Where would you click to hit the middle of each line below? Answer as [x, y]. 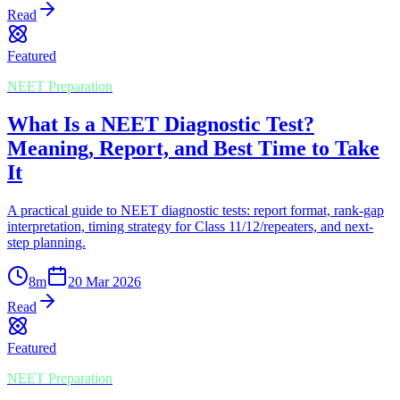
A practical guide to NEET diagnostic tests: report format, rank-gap [196, 210]
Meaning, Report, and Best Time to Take [193, 148]
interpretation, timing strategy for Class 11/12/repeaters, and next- [190, 226]
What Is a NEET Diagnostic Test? [161, 124]
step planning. [46, 242]
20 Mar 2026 [104, 281]
